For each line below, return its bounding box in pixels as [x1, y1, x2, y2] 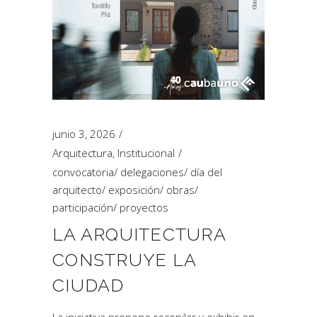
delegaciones [120, 165, 184, 179]
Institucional [117, 146, 175, 160]
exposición [108, 183, 160, 197]
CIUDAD [52, 275, 125, 296]
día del [190, 165, 222, 179]
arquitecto [52, 183, 102, 197]
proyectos [120, 200, 168, 214]
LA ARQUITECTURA [52, 224, 226, 245]
